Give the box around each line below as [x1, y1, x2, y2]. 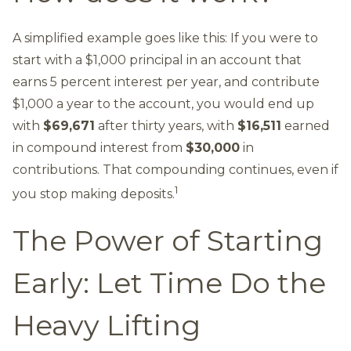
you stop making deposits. [13, 186, 175, 202]
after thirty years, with [95, 118, 237, 133]
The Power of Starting [13, 223, 323, 259]
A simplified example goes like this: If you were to [13, 31, 318, 45]
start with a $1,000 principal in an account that [13, 52, 302, 67]
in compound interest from [13, 140, 186, 155]
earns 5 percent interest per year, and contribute [13, 74, 320, 89]
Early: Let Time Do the [13, 266, 326, 301]
